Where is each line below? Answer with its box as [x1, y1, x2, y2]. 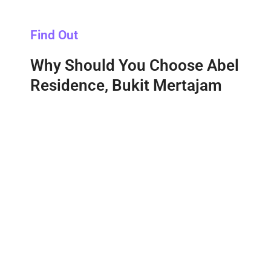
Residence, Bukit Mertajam [30, 76, 222, 95]
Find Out [30, 28, 78, 43]
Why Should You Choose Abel [30, 56, 239, 75]
